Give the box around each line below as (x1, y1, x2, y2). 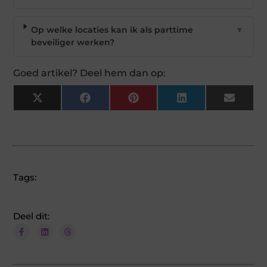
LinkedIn (186, 96, 225, 107)
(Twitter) (42, 104, 79, 116)
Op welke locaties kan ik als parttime (31, 24, 194, 35)
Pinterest (138, 96, 178, 107)
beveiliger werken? (31, 36, 115, 48)
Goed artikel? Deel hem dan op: (13, 67, 166, 79)
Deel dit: (13, 210, 50, 222)
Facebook (89, 96, 133, 107)
